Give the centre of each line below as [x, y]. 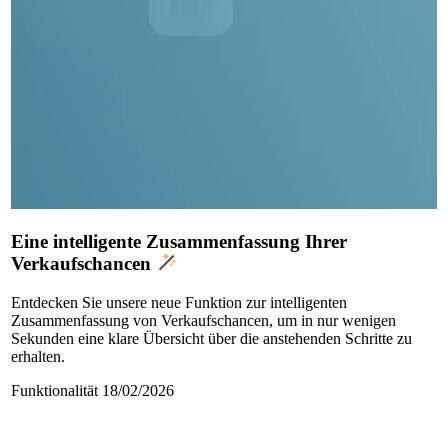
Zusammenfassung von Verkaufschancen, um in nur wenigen [203, 321]
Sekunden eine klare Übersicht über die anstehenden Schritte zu [211, 339]
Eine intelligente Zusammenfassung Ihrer [178, 242]
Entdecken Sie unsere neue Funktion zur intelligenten [178, 303]
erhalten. [37, 357]
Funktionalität [54, 391]
